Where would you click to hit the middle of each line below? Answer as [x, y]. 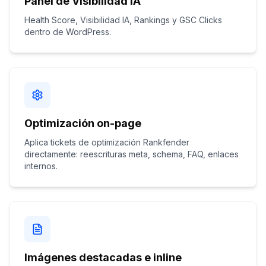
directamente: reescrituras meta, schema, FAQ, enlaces [132, 154]
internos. [41, 166]
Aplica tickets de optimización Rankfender [107, 142]
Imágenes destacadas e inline [103, 257]
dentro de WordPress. [68, 32]
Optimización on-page [83, 123]
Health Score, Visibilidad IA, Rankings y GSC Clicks [123, 20]
